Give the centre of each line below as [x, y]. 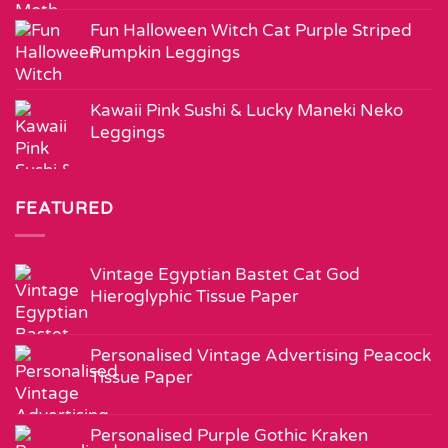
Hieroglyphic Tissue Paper [194, 297]
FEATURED [64, 209]
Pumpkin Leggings [165, 53]
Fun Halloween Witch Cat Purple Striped [251, 31]
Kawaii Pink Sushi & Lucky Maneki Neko [246, 111]
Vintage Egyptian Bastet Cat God [225, 275]
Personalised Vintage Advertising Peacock [260, 356]
